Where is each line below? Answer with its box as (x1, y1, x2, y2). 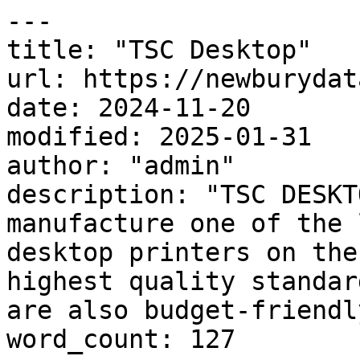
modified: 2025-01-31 (6, 122, 312, 151)
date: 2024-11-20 (6, 93, 251, 122)
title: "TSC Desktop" (6, 35, 312, 64)
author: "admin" (6, 151, 235, 180)
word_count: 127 (6, 325, 235, 354)
